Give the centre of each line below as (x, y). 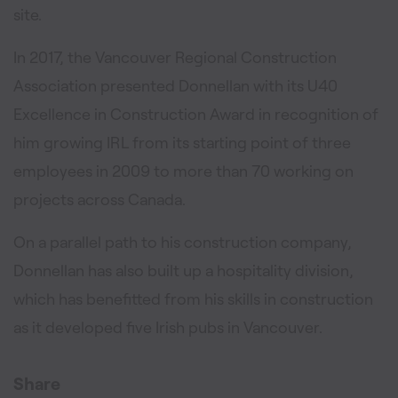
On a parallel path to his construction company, (183, 242)
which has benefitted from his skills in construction (193, 298)
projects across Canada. (99, 199)
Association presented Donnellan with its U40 (175, 85)
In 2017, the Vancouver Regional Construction (175, 57)
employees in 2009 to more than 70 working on (183, 171)
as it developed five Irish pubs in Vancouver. (168, 327)
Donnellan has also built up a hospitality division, (183, 270)
